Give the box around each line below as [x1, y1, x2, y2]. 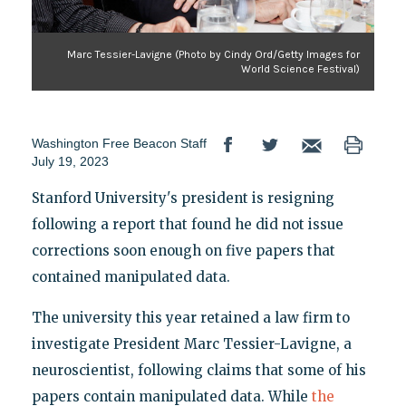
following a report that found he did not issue [31, 216, 343, 234]
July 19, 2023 [31, 154, 109, 169]
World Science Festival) [241, 63, 361, 76]
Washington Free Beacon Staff [31, 136, 207, 151]
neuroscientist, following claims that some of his [31, 362, 366, 380]
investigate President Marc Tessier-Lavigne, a [31, 335, 352, 353]
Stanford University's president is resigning [31, 189, 334, 208]
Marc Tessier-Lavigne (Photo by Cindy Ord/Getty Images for [67, 48, 361, 62]
